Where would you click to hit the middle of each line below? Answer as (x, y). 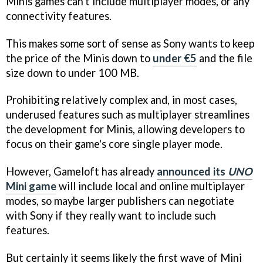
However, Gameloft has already (81, 172)
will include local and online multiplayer (151, 186)
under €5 (175, 58)
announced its (192, 172)
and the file (225, 58)
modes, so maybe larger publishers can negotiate (120, 201)
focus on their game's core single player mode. (114, 144)
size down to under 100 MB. (73, 73)
